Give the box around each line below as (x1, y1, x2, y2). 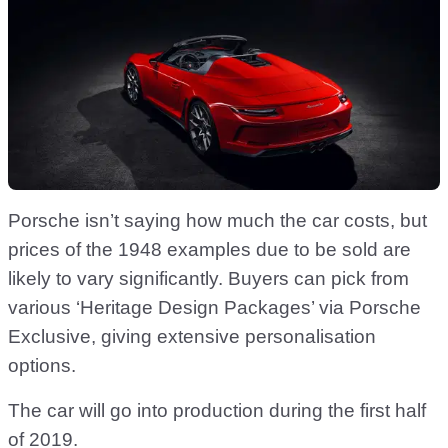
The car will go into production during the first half (8, 400, 426, 422)
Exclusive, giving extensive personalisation (8, 326, 376, 348)
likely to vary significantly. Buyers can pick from (8, 268, 409, 290)
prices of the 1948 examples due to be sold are (8, 239, 411, 261)
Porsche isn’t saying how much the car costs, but (8, 210, 427, 232)
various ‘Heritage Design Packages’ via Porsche (8, 297, 421, 319)
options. (8, 355, 76, 377)
